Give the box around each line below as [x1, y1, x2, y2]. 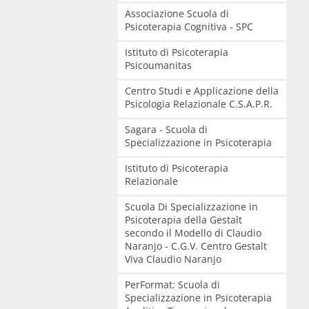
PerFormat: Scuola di [124, 278, 220, 291]
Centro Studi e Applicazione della [124, 84, 279, 97]
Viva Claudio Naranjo [124, 252, 221, 266]
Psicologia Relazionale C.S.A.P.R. [124, 97, 272, 110]
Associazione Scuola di [124, 7, 229, 20]
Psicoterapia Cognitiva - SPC [124, 20, 253, 33]
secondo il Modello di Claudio [124, 226, 261, 239]
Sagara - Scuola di [124, 123, 208, 136]
